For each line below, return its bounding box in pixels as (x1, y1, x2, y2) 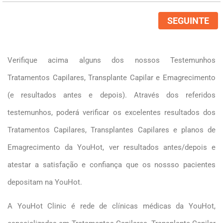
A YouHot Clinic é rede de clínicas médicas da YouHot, (7, 201, 216, 211)
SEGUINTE (167, 15, 209, 26)
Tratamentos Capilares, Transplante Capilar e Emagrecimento (7, 73, 216, 82)
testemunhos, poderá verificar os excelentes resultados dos (7, 108, 216, 117)
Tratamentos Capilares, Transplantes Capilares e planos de (7, 125, 216, 134)
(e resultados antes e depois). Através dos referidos (7, 90, 216, 100)
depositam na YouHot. (7, 177, 82, 187)
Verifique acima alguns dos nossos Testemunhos (7, 55, 216, 65)
